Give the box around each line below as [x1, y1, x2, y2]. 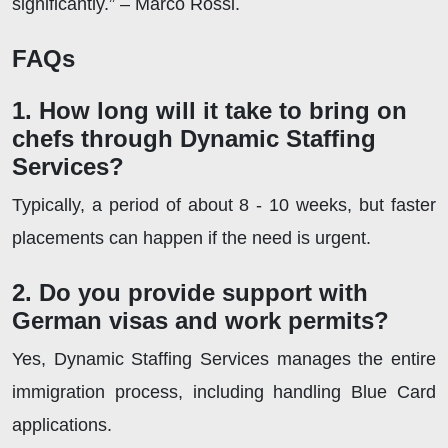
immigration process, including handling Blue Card [12, 382, 436, 403]
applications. [12, 415, 122, 436]
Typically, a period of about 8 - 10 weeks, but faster [12, 195, 436, 216]
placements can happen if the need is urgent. [12, 228, 376, 249]
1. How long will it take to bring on [12, 97, 407, 125]
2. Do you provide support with [12, 279, 368, 307]
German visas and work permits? [12, 307, 403, 335]
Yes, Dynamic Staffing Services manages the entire [12, 349, 436, 370]
